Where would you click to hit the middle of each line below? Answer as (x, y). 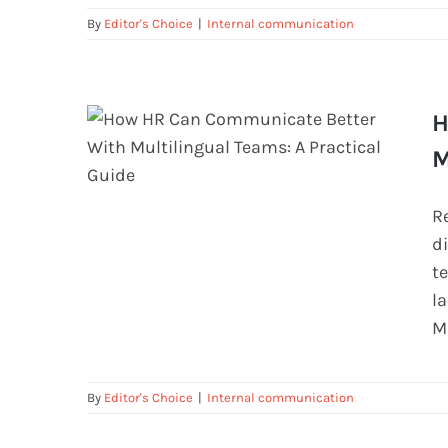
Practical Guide (247, 285)
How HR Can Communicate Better (247, 241)
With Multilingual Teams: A (247, 263)
